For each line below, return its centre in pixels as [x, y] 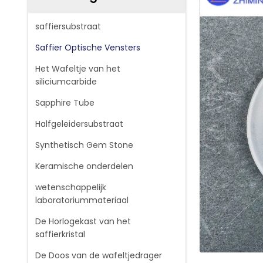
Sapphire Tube [65, 103]
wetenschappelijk [71, 187]
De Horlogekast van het [83, 221]
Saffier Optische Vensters [88, 48]
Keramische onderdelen [84, 166]
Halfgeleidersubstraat [79, 124]
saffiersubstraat [68, 26]
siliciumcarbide [66, 82]
